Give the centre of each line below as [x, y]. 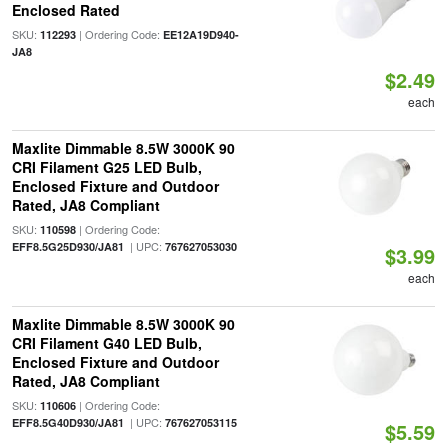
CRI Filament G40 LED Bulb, [106, 343]
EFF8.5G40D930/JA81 [67, 422]
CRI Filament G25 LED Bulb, [106, 167]
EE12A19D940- [200, 34]
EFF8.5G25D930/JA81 [67, 246]
